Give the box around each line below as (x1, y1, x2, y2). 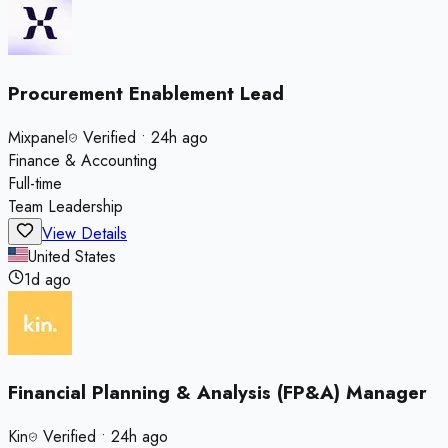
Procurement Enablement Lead (8, 80, 284, 108)
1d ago (24, 267, 71, 291)
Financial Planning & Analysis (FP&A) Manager (8, 379, 427, 407)
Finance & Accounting (8, 148, 157, 172)
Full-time (8, 171, 62, 195)
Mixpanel (8, 125, 68, 149)
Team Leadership (8, 194, 123, 218)
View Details (42, 221, 127, 245)
